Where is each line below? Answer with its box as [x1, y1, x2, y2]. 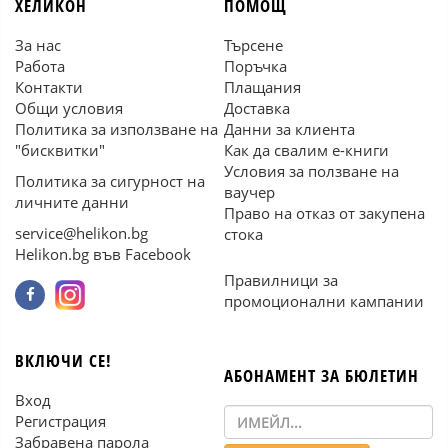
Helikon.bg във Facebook [15, 244, 191, 264]
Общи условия [15, 98, 123, 118]
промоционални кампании [224, 291, 424, 311]
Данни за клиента [224, 119, 355, 139]
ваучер [224, 182, 275, 202]
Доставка [224, 98, 290, 118]
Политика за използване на [15, 119, 218, 139]
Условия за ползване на [224, 161, 399, 181]
